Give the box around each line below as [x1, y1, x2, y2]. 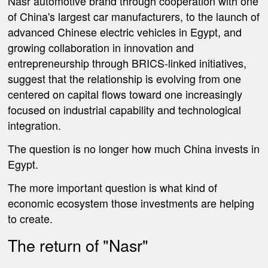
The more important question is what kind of [8, 179, 218, 195]
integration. [8, 117, 62, 133]
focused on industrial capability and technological [8, 102, 242, 118]
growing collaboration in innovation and [8, 39, 194, 56]
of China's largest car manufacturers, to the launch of [8, 8, 260, 25]
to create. [8, 210, 53, 226]
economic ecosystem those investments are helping [8, 194, 255, 211]
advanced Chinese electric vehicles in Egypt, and [8, 24, 242, 40]
